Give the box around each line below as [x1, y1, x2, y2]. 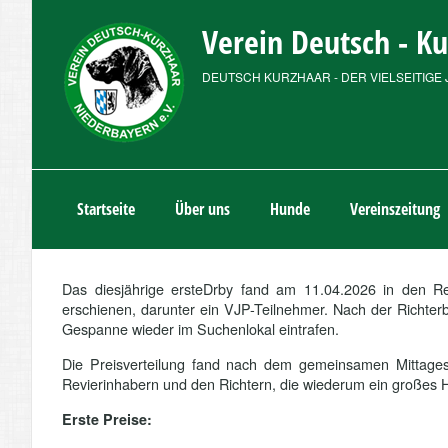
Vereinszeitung [350, 198, 440, 220]
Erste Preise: [62, 409, 152, 429]
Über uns [175, 198, 230, 220]
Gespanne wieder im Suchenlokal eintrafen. [62, 318, 343, 339]
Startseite [77, 198, 135, 220]
